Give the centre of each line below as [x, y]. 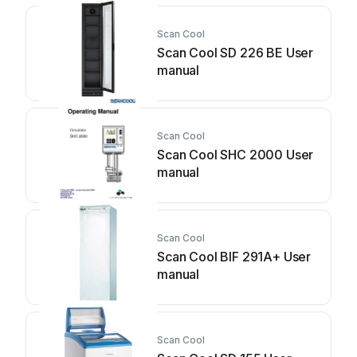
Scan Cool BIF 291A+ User [234, 257]
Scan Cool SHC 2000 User [235, 155]
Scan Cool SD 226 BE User [235, 53]
